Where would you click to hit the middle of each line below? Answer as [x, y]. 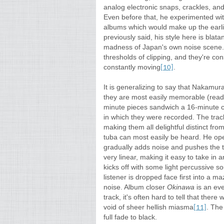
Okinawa [182, 187]
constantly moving [132, 67]
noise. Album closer [135, 187]
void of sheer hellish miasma [148, 207]
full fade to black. [130, 217]
